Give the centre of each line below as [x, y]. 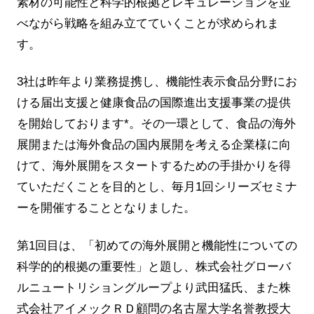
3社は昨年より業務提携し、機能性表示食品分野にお [157, 82]
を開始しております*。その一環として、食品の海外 [156, 124]
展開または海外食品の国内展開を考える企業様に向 [153, 145]
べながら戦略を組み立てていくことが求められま [148, 23]
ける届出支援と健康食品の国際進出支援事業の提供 [153, 103]
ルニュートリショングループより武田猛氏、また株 [153, 287]
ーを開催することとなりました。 [106, 208]
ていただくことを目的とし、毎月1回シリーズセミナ [157, 187]
